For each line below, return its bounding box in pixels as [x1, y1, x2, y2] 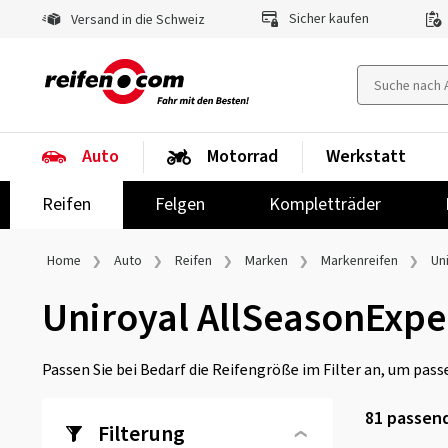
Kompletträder [269, 192, 381, 217]
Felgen [155, 192, 205, 217]
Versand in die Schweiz [68, 10, 205, 30]
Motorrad [207, 144, 278, 169]
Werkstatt [326, 144, 406, 169]
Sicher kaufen [286, 9, 369, 29]
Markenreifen [321, 251, 398, 271]
